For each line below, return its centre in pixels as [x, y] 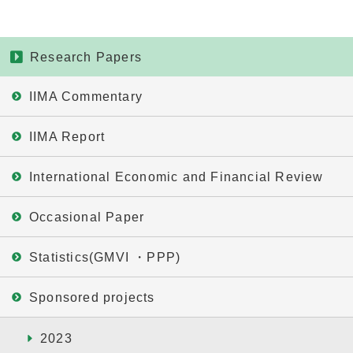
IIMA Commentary [86, 97]
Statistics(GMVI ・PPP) [105, 257]
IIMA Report [67, 137]
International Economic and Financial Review [176, 177]
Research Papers [86, 57]
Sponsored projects [92, 297]
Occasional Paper [87, 217]
